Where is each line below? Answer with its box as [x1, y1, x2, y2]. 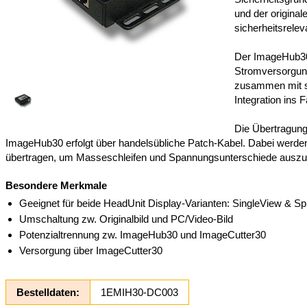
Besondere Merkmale [5, 179, 107, 191]
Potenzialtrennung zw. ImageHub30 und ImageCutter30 [19, 228, 266, 241]
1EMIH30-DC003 [101, 286, 178, 298]
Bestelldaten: [16, 286, 79, 298]
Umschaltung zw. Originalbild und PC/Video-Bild [19, 212, 233, 225]
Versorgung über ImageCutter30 [19, 244, 162, 256]
